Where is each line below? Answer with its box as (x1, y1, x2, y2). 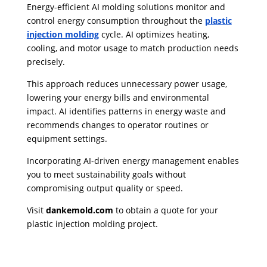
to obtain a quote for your (113, 204, 218, 216)
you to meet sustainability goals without (26, 169, 186, 181)
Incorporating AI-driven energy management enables (26, 155, 239, 167)
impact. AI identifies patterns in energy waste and (26, 105, 226, 117)
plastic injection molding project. (26, 218, 158, 230)
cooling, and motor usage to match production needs (26, 42, 238, 54)
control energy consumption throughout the (26, 15, 205, 27)
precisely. (26, 56, 65, 68)
